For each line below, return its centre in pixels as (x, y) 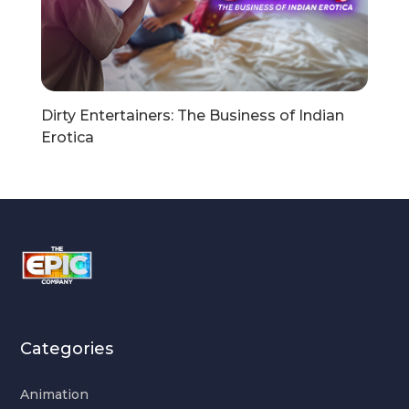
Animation (55, 394)
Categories (67, 348)
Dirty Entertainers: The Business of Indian (192, 115)
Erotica (67, 137)
